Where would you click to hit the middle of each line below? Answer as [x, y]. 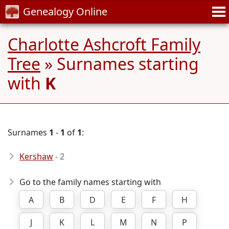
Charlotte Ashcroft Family [104, 44]
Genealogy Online [65, 12]
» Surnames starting [120, 64]
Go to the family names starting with [90, 182]
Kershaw [36, 156]
